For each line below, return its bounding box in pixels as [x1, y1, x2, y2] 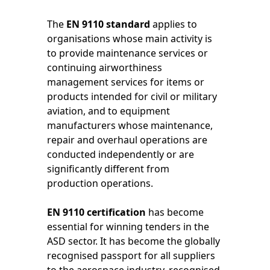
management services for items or [47, 75, 205, 89]
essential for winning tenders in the [47, 220, 210, 234]
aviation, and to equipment [47, 104, 171, 118]
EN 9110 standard [66, 17, 153, 31]
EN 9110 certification [47, 206, 146, 219]
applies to [152, 17, 198, 31]
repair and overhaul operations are [47, 133, 208, 147]
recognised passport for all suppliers [47, 249, 216, 263]
